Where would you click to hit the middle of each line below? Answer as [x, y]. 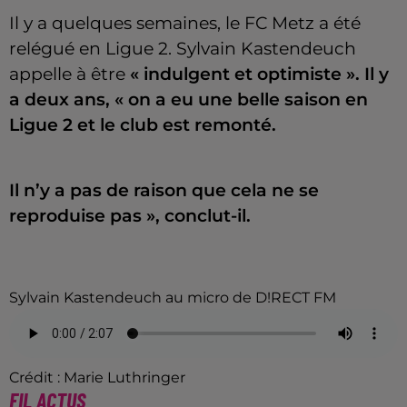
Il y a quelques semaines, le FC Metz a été [185, 24]
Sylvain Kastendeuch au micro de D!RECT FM [173, 298]
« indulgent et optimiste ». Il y [259, 74]
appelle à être [69, 74]
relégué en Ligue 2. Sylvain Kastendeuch [183, 49]
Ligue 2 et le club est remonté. [143, 125]
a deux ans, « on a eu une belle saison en [189, 100]
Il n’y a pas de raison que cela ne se [164, 191]
